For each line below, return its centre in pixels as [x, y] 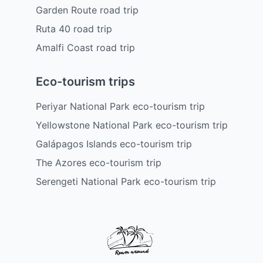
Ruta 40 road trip [74, 29]
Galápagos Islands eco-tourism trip [114, 144]
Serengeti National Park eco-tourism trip [126, 182]
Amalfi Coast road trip [85, 48]
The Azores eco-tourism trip [98, 163]
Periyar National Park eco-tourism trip [120, 107]
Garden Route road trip [87, 10]
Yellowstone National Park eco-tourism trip [131, 125]
